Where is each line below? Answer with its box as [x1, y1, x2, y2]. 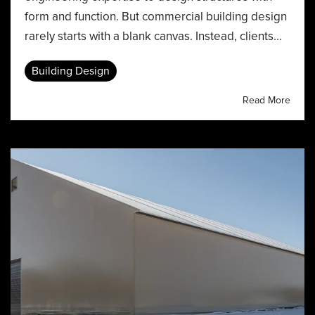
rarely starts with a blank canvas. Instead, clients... [25, 29, 282, 44]
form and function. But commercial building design [25, 9, 287, 24]
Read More [243, 94, 290, 106]
